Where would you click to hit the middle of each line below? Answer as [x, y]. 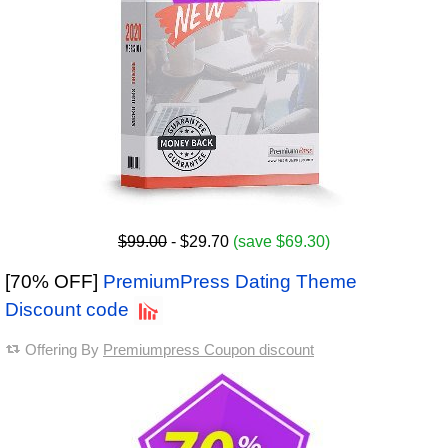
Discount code [67, 310]
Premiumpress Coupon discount [208, 350]
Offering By [64, 350]
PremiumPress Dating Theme [230, 282]
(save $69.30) [281, 242]
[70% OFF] [54, 282]
